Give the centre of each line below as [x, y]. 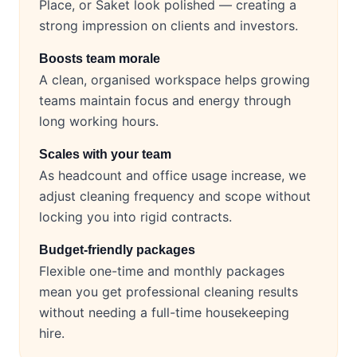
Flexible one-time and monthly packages [162, 271]
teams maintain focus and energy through [165, 101]
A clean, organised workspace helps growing [175, 80]
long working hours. [99, 122]
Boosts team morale [100, 59]
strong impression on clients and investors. [169, 26]
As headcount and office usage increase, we [173, 176]
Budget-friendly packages [117, 250]
